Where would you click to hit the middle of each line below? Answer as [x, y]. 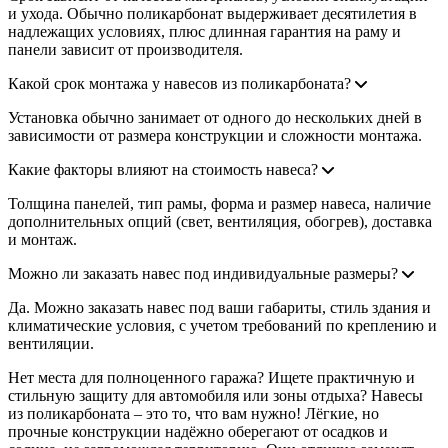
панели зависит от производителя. [125, 49]
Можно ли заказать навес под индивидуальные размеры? [203, 273]
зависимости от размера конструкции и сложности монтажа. [215, 135]
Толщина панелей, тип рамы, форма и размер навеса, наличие [219, 203]
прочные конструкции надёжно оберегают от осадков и [198, 431]
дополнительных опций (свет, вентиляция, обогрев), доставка [220, 221]
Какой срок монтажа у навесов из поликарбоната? [179, 83]
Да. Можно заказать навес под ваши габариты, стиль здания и [219, 307]
